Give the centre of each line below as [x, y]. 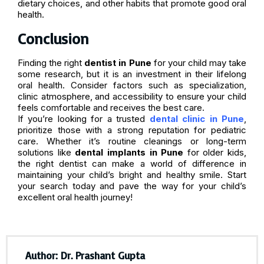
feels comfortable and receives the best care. [111, 107]
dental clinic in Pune [197, 118]
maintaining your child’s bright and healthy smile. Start [132, 174]
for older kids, [215, 152]
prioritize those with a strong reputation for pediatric [132, 130]
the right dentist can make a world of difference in [132, 163]
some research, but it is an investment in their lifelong [132, 74]
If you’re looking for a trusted [84, 118]
